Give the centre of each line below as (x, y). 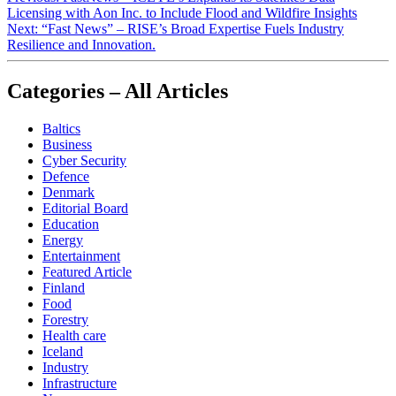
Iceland (63, 352)
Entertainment (81, 256)
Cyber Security (84, 161)
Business (67, 145)
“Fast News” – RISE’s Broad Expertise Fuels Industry (193, 29)
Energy (63, 240)
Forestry (65, 320)
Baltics (61, 129)
